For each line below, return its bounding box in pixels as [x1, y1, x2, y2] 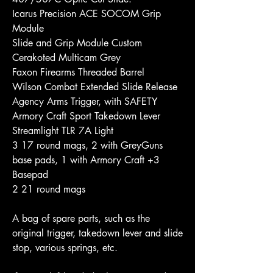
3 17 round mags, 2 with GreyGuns [12, 139, 163, 152]
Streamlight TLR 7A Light [12, 124, 113, 137]
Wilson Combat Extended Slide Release [12, 80, 177, 93]
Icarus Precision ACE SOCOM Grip [12, 7, 161, 20]
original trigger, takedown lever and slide [12, 227, 183, 239]
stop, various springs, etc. [12, 241, 118, 254]
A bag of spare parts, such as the [12, 212, 150, 225]
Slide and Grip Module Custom [12, 37, 142, 49]
